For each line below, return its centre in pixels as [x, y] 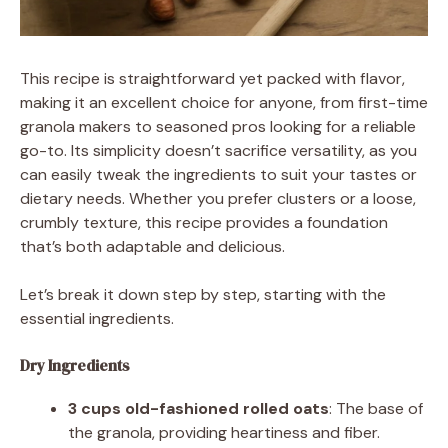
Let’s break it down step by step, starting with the [203, 294]
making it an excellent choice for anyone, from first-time [224, 102]
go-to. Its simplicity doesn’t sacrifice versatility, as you [218, 150]
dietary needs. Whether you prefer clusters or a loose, [218, 198]
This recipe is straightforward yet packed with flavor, [212, 78]
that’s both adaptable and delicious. [152, 246]
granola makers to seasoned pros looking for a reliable [218, 126]
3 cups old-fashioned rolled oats [198, 408]
